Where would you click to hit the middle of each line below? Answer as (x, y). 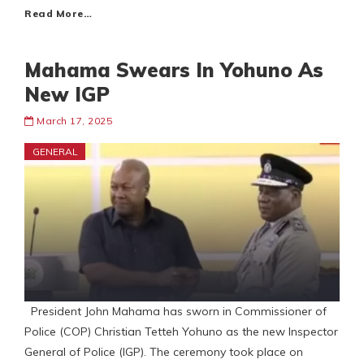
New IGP (67, 95)
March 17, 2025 (74, 121)
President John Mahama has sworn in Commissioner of (175, 312)
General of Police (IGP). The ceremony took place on (164, 352)
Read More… (58, 14)
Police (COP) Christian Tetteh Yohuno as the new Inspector (181, 332)
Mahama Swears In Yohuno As (174, 70)
